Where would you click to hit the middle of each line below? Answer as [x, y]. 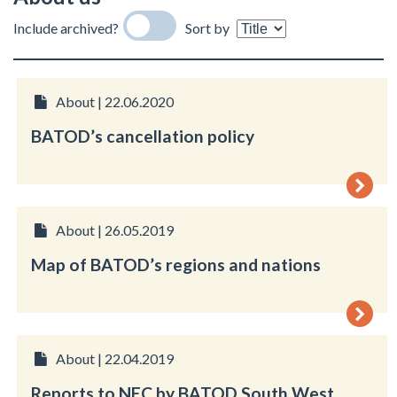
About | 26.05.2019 [114, 230]
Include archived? [66, 27]
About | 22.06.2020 [114, 101]
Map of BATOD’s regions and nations [176, 265]
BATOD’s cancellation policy [143, 136]
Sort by [207, 27]
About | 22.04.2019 [114, 358]
